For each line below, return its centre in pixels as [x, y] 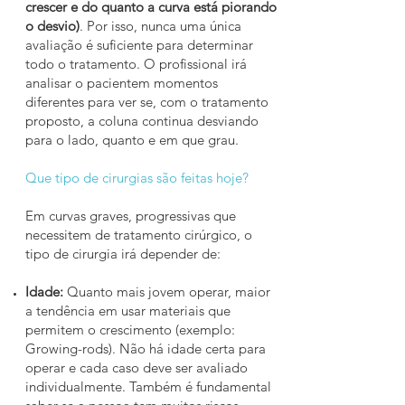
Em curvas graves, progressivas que [131, 216]
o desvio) [52, 26]
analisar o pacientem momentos [122, 83]
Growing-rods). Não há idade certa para [146, 348]
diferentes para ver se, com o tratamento [147, 102]
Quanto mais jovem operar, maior [169, 292]
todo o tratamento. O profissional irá [136, 64]
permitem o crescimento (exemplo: [130, 330]
